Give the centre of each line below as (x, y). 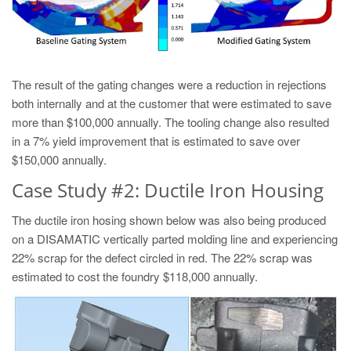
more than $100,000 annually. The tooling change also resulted (170, 121)
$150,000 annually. (59, 159)
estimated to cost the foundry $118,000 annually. (135, 276)
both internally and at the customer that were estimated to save (172, 103)
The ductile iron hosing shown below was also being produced (169, 219)
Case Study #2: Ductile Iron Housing (168, 190)
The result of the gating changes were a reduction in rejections (169, 84)
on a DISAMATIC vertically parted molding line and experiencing (175, 238)
